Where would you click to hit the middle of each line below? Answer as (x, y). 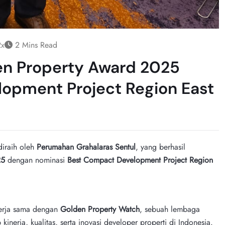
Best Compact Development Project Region (140, 160)
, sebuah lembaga (170, 209)
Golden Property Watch (100, 209)
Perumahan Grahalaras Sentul (86, 147)
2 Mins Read (35, 45)
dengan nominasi (36, 160)
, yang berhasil (160, 147)
